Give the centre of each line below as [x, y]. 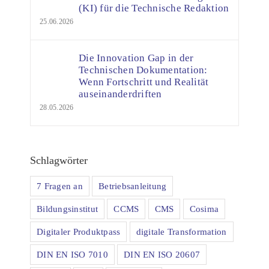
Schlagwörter [59, 160]
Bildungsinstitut [68, 208]
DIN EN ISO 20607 [162, 254]
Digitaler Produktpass [79, 231]
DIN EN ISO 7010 [72, 254]
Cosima [204, 208]
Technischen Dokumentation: [143, 70]
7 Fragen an [60, 186]
